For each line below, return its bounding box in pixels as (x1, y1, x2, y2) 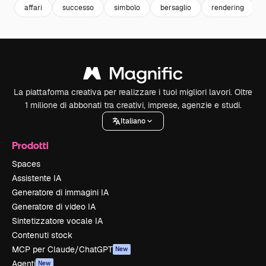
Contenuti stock (12, 230, 72, 240)
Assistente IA (12, 173, 61, 183)
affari (24, 2, 42, 12)
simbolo (114, 2, 140, 12)
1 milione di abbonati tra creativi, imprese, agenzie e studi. (24, 100, 242, 110)
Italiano (121, 116, 145, 126)
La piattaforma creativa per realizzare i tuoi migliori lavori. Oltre (14, 87, 252, 97)
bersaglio (160, 2, 191, 12)
